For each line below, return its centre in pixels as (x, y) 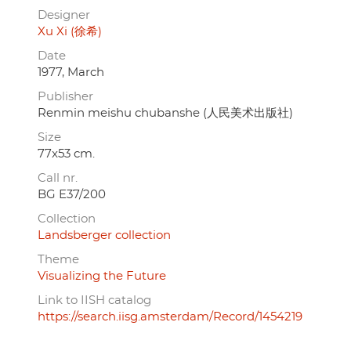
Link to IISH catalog (94, 301)
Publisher (65, 97)
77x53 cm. (66, 154)
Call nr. (58, 179)
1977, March (71, 73)
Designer (64, 16)
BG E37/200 (72, 195)
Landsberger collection (104, 236)
